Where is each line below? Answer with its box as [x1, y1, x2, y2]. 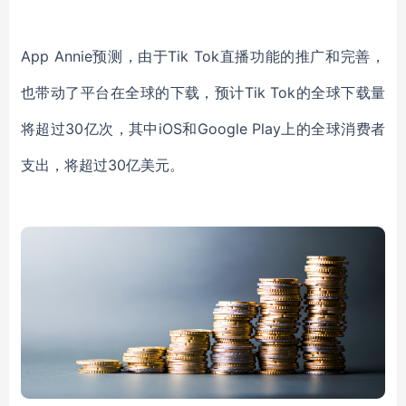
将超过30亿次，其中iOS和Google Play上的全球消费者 [21, 120, 385, 138]
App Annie [21, 47, 92, 65]
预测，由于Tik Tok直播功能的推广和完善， [92, 47, 386, 65]
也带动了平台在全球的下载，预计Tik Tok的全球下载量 [21, 83, 385, 101]
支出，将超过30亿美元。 [21, 156, 184, 174]
